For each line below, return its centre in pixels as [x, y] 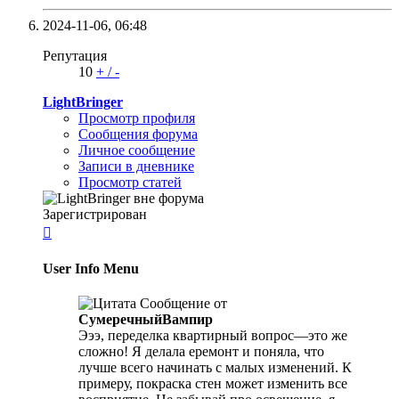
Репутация [75, 55]
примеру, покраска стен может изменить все [213, 384]
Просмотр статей [130, 182]
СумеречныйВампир [146, 320]
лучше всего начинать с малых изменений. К [215, 368]
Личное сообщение [137, 150]
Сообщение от [182, 304]
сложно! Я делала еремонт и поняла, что [201, 352]
